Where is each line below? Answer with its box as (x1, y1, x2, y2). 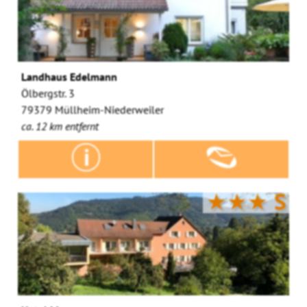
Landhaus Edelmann (21, 69, 118, 84)
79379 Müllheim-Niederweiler (21, 102, 164, 116)
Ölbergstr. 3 (21, 86, 75, 100)
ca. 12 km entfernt (21, 119, 99, 133)
